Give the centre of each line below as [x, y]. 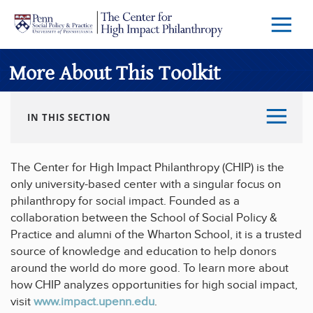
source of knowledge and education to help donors [144, 252]
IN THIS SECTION [69, 117]
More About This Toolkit [115, 73]
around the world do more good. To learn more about [150, 268]
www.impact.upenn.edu [94, 302]
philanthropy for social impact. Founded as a [125, 201]
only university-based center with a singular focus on [146, 184]
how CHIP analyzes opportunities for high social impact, [154, 285]
